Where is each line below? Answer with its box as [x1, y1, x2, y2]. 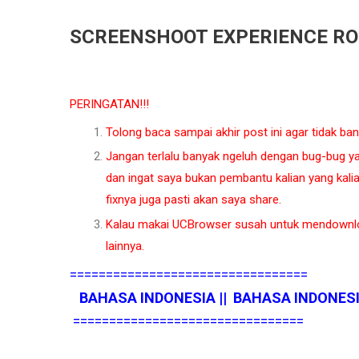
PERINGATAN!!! [70, 97, 149, 111]
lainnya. [106, 239, 147, 253]
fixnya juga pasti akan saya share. [106, 192, 281, 208]
